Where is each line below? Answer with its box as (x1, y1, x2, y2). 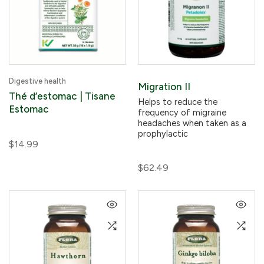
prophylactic (138, 128, 188, 139)
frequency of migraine (138, 107, 226, 118)
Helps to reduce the (138, 97, 217, 107)
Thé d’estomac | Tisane (9, 90, 115, 102)
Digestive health (9, 77, 66, 85)
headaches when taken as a (138, 118, 246, 128)
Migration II (138, 81, 190, 93)
